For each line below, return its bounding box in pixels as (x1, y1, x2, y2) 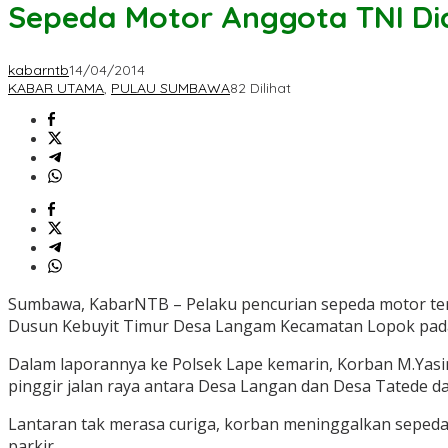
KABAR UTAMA (8, 79, 104, 98)
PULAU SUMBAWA (111, 79, 230, 98)
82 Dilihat (230, 79, 291, 98)
